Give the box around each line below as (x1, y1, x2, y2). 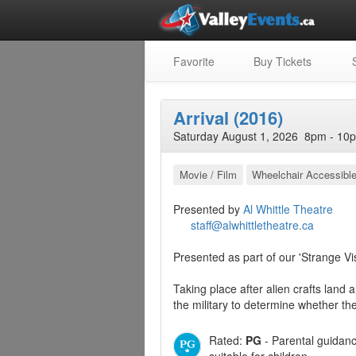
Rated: (209, 332, 246, 348)
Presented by (173, 201, 243, 217)
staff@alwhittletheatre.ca (191, 217, 315, 233)
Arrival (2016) (173, 105, 283, 130)
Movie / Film (179, 167, 237, 182)
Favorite (170, 53, 215, 69)
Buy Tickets (250, 53, 311, 69)
